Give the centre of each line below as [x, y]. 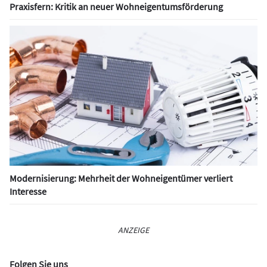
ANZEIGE [133, 230]
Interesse [28, 192]
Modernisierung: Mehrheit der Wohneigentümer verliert [121, 178]
